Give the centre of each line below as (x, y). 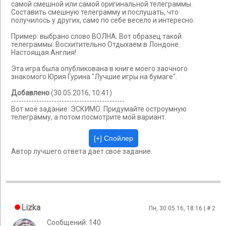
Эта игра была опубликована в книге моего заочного (99, 69)
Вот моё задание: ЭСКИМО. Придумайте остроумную (99, 109)
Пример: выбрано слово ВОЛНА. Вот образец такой (96, 37)
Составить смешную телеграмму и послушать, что (95, 12)
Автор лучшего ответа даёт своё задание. (82, 152)
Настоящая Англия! (44, 53)
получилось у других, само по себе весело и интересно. (103, 20)
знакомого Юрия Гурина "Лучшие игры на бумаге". (94, 77)
